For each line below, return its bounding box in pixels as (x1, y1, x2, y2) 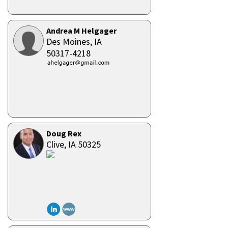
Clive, (46, 138, 68, 150)
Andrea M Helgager (46, 25, 117, 36)
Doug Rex (46, 128, 81, 138)
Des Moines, (46, 36, 94, 47)
